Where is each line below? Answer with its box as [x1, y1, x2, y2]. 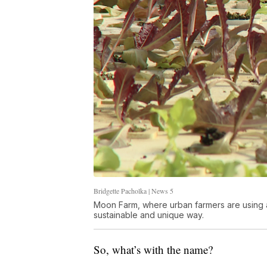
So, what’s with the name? [94, 241, 213, 257]
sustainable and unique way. [94, 209, 204, 220]
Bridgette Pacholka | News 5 [94, 185, 173, 195]
